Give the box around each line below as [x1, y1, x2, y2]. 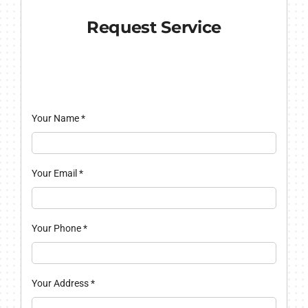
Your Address [31, 278, 91, 289]
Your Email [31, 168, 79, 179]
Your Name [31, 113, 81, 124]
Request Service [87, 17, 221, 38]
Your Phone [31, 223, 83, 234]
